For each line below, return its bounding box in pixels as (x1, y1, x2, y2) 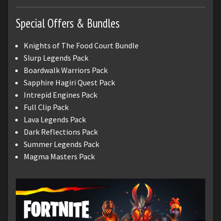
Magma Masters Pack (24, 151, 95, 162)
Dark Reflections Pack (24, 127, 98, 137)
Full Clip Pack (24, 102, 69, 112)
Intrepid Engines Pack (24, 90, 97, 100)
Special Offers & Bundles (16, 15, 120, 32)
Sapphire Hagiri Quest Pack (24, 77, 115, 88)
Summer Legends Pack (24, 139, 99, 149)
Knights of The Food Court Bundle (24, 40, 139, 51)
